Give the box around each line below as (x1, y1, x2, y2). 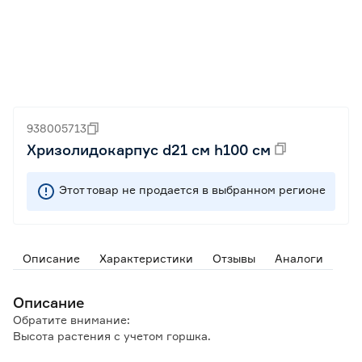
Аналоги (275, 251, 323, 265)
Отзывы (213, 251, 255, 265)
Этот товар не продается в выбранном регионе (59, 183, 326, 196)
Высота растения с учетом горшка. (13, 329, 211, 343)
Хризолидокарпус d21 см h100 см (27, 141, 271, 158)
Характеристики (99, 251, 193, 265)
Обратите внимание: (13, 313, 130, 326)
